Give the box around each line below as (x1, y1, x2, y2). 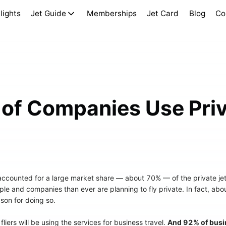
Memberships (86, 9, 137, 18)
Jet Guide (31, 9, 67, 18)
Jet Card (147, 9, 179, 18)
